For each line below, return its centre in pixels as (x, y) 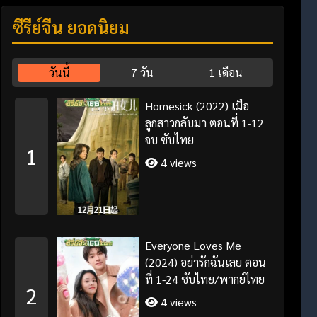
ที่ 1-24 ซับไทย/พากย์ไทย (205, 279)
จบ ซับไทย (170, 140)
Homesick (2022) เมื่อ (197, 106)
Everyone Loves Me (194, 245)
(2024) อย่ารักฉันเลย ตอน (206, 262)
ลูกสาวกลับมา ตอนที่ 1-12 (205, 123)
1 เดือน (226, 73)
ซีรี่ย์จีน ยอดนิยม (70, 27)
